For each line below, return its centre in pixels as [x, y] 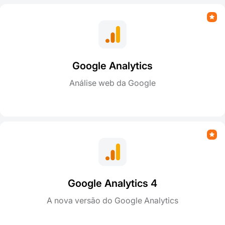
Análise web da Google [113, 83]
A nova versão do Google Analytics [113, 200]
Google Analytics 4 [113, 183]
